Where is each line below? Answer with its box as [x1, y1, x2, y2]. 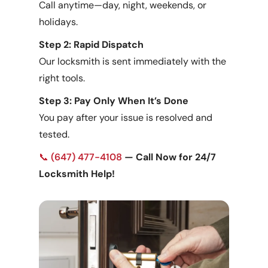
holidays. [39, 15, 78, 28]
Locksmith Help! [39, 167, 115, 180]
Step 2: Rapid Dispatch [39, 38, 144, 51]
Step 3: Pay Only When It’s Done [39, 94, 189, 107]
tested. [39, 127, 70, 141]
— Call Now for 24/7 [124, 150, 217, 163]
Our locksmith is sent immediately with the [39, 54, 227, 68]
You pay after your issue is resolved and [39, 111, 213, 124]
